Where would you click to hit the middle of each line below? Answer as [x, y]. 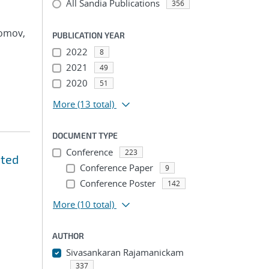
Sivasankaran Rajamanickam [125, 252]
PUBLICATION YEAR [89, 35]
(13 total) [96, 104]
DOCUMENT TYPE [85, 135]
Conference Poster [117, 183]
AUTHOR [68, 236]
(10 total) [96, 204]
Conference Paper [116, 168]
